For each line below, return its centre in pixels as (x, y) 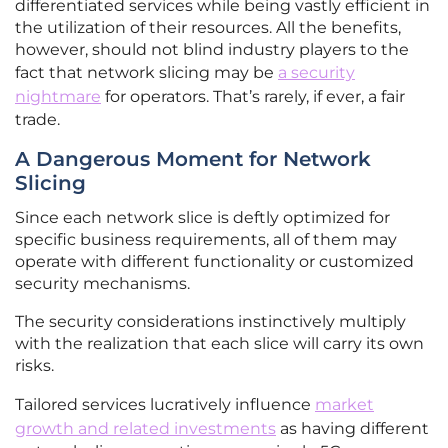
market (344, 405)
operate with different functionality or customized (214, 262)
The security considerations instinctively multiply (210, 322)
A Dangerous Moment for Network (193, 159)
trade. (37, 120)
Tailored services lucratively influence (165, 405)
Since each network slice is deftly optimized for (202, 218)
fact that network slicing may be (146, 73)
